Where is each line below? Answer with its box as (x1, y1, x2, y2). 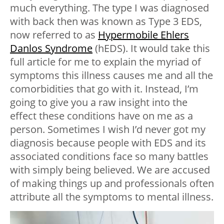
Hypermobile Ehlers (98, 28, 189, 42)
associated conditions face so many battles (10, 149, 208, 163)
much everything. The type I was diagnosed (10, 1, 209, 15)
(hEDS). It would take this (92, 41, 210, 55)
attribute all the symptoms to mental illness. (10, 190, 213, 204)
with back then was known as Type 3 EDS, (10, 14, 202, 28)
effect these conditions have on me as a (10, 109, 193, 123)
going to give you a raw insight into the (10, 95, 187, 109)
